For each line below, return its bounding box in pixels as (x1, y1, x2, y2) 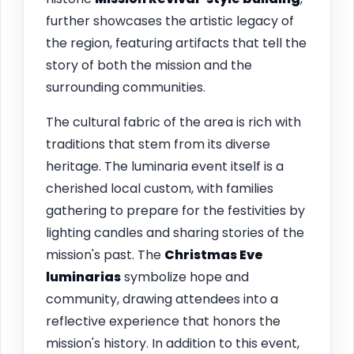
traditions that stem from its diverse (46, 134, 270, 153)
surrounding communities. (46, 77, 205, 96)
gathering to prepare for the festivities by (46, 201, 305, 220)
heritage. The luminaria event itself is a (46, 156, 284, 175)
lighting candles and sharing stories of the (46, 223, 304, 242)
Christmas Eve (164, 245, 263, 264)
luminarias (46, 267, 121, 286)
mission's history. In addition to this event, (46, 333, 299, 352)
